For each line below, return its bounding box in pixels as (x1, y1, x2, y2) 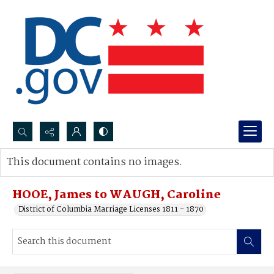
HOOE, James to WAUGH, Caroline (12, 186, 221, 204)
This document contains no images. (7, 154, 182, 171)
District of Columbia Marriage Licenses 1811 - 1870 (18, 203, 204, 216)
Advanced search (19, 168, 82, 181)
